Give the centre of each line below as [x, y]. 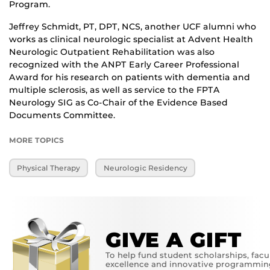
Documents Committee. [62, 115]
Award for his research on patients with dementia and [130, 77]
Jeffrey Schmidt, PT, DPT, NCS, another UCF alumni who [133, 27]
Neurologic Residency [145, 168]
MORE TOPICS [36, 140]
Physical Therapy [49, 168]
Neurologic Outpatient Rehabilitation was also [112, 52]
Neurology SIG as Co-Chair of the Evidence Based [118, 103]
